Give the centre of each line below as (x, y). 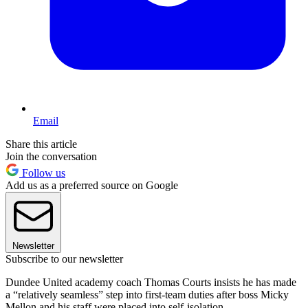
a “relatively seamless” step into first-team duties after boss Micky (147, 294)
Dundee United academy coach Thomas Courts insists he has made (151, 282)
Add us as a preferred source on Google (92, 185)
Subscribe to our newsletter (64, 258)
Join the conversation (51, 156)
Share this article (41, 144)
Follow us (42, 173)
